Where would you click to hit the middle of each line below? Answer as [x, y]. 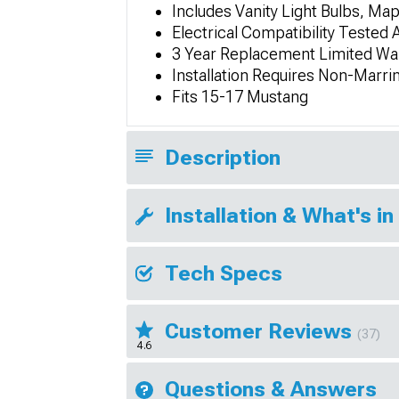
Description [223, 157]
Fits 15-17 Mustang [240, 96]
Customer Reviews [261, 331]
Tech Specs [224, 273]
